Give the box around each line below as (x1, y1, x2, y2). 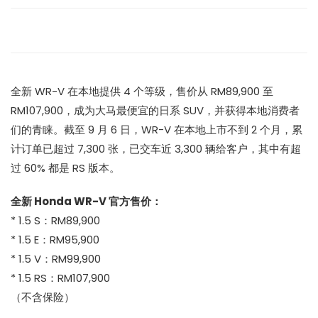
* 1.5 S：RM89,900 (11, 212, 100, 228)
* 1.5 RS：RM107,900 (11, 270, 110, 285)
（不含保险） (11, 289, 75, 305)
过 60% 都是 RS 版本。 (11, 160, 120, 175)
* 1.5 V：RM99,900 (11, 251, 101, 266)
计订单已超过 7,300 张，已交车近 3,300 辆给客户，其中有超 (11, 141, 301, 156)
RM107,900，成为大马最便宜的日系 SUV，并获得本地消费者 (11, 102, 300, 118)
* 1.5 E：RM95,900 (11, 231, 99, 247)
